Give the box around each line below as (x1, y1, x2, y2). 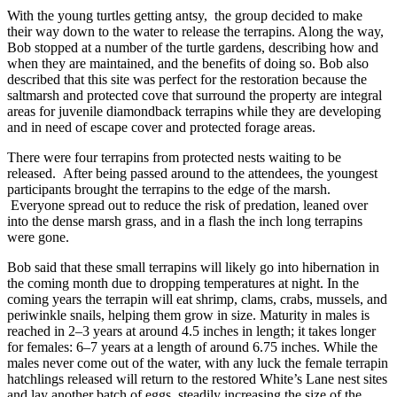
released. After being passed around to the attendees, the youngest (7, 165, 378, 181)
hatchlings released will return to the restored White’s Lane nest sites (7, 370, 387, 386)
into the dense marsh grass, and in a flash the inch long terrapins (7, 213, 362, 229)
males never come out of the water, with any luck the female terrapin (7, 354, 388, 370)
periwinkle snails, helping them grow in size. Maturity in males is (7, 307, 370, 323)
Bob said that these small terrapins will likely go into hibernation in (7, 259, 379, 275)
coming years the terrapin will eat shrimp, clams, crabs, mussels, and (7, 291, 387, 307)
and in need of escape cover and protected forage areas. (7, 119, 315, 135)
